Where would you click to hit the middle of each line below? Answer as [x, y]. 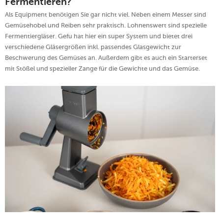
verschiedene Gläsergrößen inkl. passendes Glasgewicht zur [93, 47]
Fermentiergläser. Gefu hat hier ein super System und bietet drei [99, 36]
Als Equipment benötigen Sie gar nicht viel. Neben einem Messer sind [106, 15]
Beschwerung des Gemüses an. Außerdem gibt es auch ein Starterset [106, 58]
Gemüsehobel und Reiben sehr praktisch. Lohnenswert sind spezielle [106, 26]
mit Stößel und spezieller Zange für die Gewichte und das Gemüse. [102, 69]
